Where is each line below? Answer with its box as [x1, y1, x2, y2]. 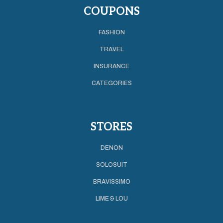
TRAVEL [100, 45, 123, 53]
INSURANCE [94, 62, 129, 70]
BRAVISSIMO [93, 178, 130, 185]
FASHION [98, 28, 125, 36]
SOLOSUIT [96, 161, 127, 168]
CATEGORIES [91, 79, 132, 87]
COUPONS [83, 4, 140, 18]
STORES [91, 120, 132, 133]
